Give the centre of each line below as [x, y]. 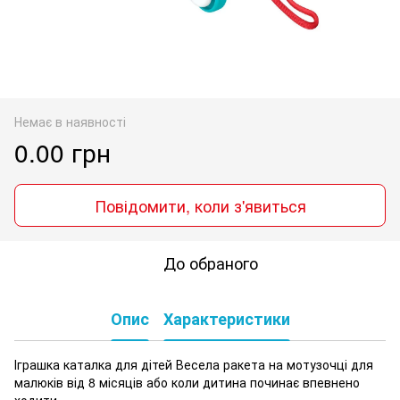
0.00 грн [62, 151]
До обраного [211, 262]
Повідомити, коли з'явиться [200, 205]
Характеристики [226, 319]
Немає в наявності [70, 121]
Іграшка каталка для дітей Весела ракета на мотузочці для [194, 364]
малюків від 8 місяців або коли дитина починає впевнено [187, 382]
